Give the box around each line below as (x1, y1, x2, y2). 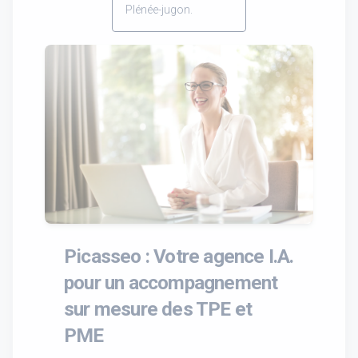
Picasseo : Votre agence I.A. (64, 244, 294, 268)
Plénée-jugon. (125, 2, 193, 16)
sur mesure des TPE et (64, 296, 253, 320)
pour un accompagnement (64, 270, 278, 294)
